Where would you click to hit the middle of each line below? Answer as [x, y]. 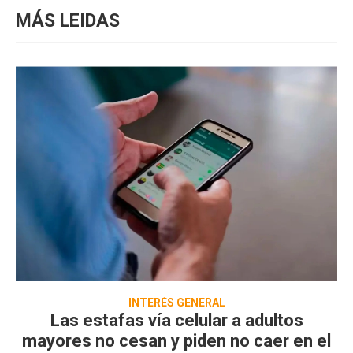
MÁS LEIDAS [68, 20]
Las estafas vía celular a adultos [176, 320]
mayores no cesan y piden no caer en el [176, 340]
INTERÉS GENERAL [176, 302]
